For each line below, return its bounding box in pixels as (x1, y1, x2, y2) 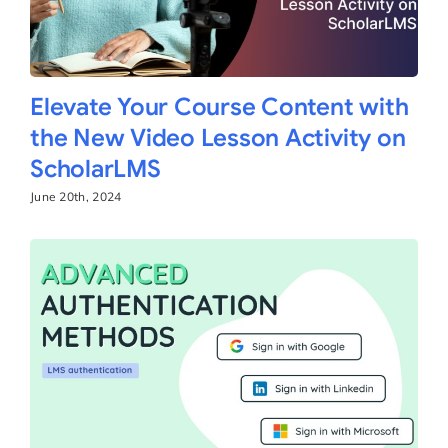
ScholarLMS (29, 154, 161, 185)
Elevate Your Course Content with (29, 92, 409, 123)
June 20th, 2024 (29, 189, 122, 205)
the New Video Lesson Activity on (29, 123, 406, 154)
